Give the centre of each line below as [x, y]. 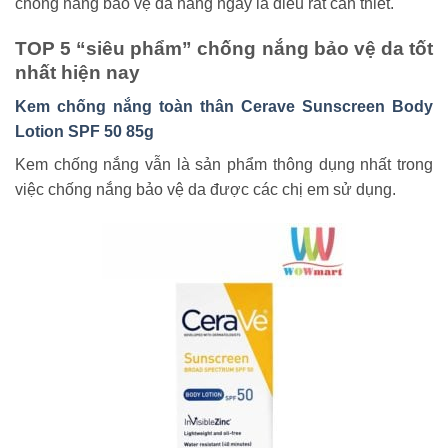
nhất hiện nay [77, 72]
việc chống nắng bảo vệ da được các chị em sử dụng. [205, 190]
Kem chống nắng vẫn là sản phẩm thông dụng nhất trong [224, 165]
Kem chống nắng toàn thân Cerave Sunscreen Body [224, 107]
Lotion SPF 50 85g [84, 132]
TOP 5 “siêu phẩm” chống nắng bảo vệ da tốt [224, 48]
